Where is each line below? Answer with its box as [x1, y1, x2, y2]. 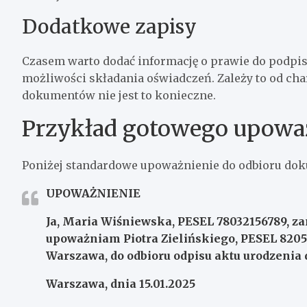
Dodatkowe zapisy [22, 14, 197, 39]
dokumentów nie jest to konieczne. [22, 88, 216, 102]
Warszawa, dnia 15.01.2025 [46, 276, 195, 291]
